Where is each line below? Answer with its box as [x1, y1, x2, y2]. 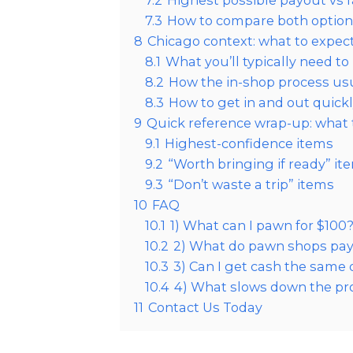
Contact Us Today [148, 299, 262, 316]
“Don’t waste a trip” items [168, 176, 334, 193]
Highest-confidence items [165, 136, 333, 152]
